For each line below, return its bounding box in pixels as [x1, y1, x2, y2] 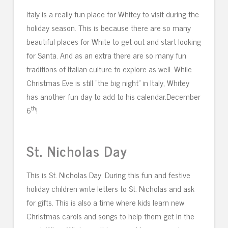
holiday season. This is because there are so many [26, 21, 191, 35]
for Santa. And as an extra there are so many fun [26, 48, 186, 62]
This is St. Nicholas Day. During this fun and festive [26, 168, 190, 182]
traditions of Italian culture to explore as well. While [26, 62, 192, 76]
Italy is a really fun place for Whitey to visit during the [26, 7, 199, 21]
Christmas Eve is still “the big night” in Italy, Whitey [26, 76, 189, 90]
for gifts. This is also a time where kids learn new [26, 195, 184, 209]
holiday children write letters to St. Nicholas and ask [26, 182, 194, 195]
